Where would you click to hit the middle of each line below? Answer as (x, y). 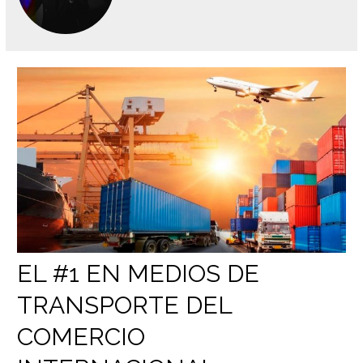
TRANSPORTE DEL (125, 305)
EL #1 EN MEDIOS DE (139, 273)
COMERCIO (81, 336)
